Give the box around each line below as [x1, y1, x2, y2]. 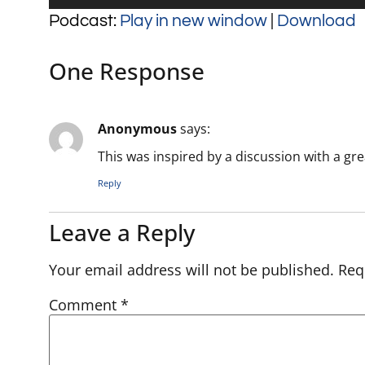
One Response [49, 55, 204, 86]
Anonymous [98, 119, 177, 138]
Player [48, 2, 96, 20]
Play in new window [120, 11, 267, 29]
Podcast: [49, 11, 120, 29]
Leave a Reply [49, 216, 196, 248]
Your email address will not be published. [49, 259, 334, 279]
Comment [49, 295, 121, 315]
